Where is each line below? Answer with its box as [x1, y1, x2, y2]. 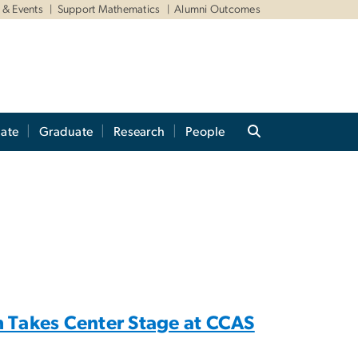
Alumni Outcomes [174, 4, 261, 15]
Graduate [39, 125, 93, 139]
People [185, 125, 225, 139]
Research [113, 125, 165, 139]
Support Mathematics [57, 4, 161, 15]
